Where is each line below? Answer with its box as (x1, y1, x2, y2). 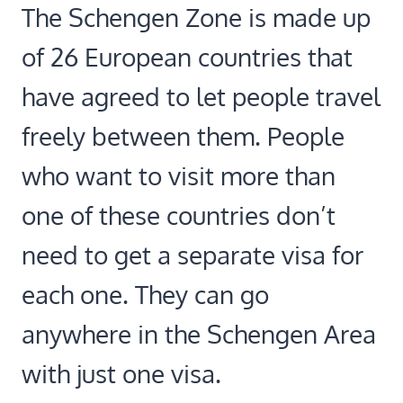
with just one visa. (22, 356, 221, 390)
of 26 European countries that (22, 40, 353, 73)
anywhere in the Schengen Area (22, 317, 376, 350)
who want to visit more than (22, 158, 336, 192)
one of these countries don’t (22, 198, 336, 231)
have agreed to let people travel (22, 79, 381, 112)
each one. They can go (22, 277, 269, 310)
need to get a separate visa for (22, 237, 363, 271)
